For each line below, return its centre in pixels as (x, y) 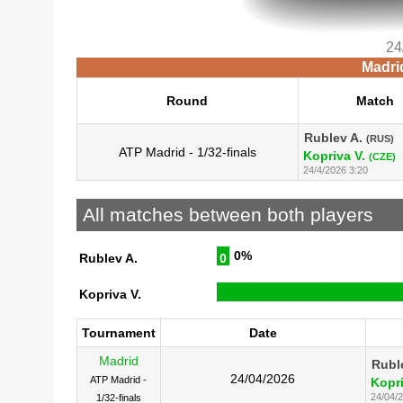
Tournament (118, 332)
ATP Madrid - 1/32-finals (187, 152)
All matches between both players (228, 215)
